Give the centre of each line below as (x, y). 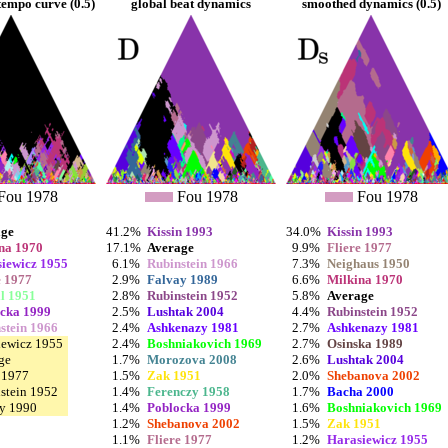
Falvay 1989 (182, 280)
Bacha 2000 (360, 392)
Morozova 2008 (192, 360)
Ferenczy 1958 (188, 392)
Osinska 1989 (365, 344)
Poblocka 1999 (189, 408)
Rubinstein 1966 (192, 264)
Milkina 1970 (365, 280)
